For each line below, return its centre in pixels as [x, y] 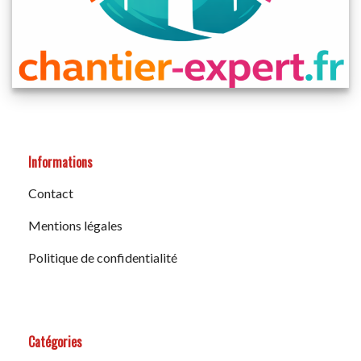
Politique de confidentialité [103, 257]
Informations [60, 162]
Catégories [55, 341]
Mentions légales [75, 225]
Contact [51, 193]
